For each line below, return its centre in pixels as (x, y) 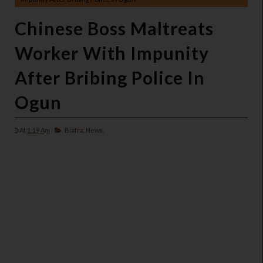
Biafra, (75, 130)
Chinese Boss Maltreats (114, 28)
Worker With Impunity (112, 53)
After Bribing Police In (110, 78)
